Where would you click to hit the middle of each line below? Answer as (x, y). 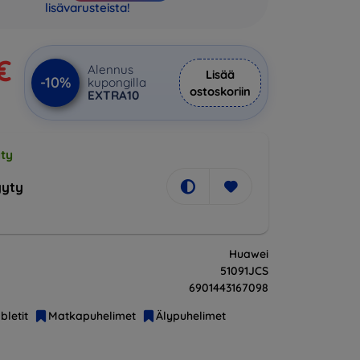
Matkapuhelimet (92, 316)
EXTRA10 (113, 95)
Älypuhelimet (191, 316)
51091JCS (244, 271)
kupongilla (117, 82)
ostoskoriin (220, 91)
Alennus (110, 70)
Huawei (249, 254)
